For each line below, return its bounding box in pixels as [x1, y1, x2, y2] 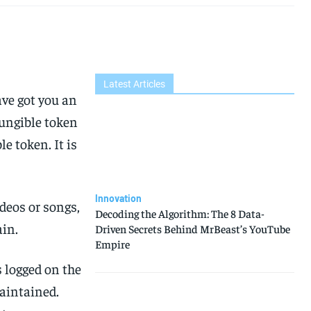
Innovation [94, 192, 142, 204]
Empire [94, 236, 130, 251]
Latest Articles [103, 78, 165, 90]
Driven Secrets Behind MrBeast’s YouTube [94, 221, 290, 235]
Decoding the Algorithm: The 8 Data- [94, 205, 264, 220]
